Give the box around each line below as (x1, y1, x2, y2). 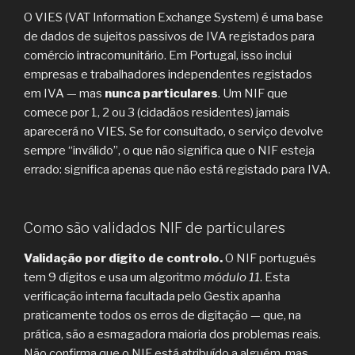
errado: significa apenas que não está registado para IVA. (24, 162, 330, 177)
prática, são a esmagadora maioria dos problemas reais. (24, 326, 321, 342)
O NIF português (223, 250, 316, 265)
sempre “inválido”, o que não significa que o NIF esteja (24, 143, 315, 158)
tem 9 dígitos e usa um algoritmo (24, 269, 204, 284)
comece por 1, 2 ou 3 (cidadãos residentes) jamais (24, 105, 290, 120)
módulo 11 (204, 269, 260, 284)
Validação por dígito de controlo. (24, 250, 223, 265)
